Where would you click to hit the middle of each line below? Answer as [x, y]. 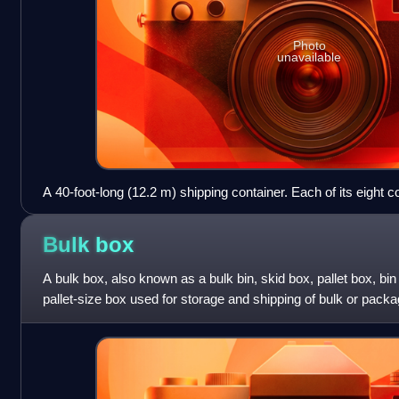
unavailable [309, 57]
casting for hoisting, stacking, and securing [166, 213]
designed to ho [85, 320]
